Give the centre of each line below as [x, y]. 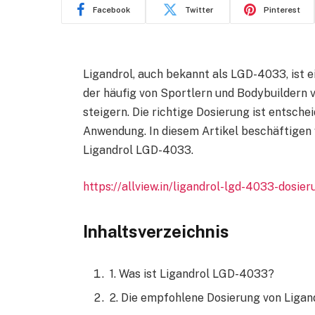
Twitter [199, 9]
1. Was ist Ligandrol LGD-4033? [192, 274]
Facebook [111, 9]
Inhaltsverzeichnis [156, 232]
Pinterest [282, 9]
